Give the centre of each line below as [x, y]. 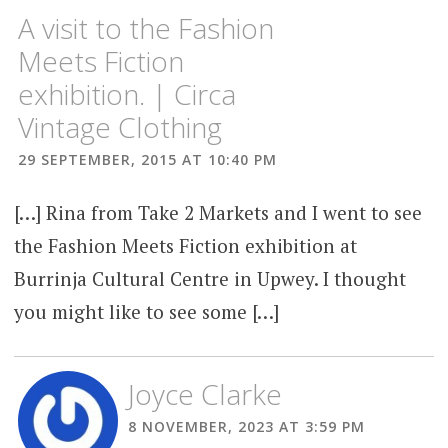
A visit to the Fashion [146, 27]
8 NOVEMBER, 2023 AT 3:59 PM [246, 427]
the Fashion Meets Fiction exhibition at [185, 245]
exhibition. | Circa [127, 93]
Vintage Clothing [120, 126]
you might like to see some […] [146, 311]
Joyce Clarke [204, 394]
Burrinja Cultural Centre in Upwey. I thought [209, 278]
